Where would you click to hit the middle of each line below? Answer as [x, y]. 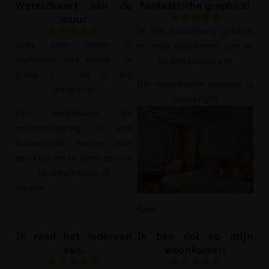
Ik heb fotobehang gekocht [195, 30]
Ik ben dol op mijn [195, 235]
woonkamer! [195, 249]
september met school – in [74, 59]
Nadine [30, 187]
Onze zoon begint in [74, 44]
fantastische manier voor [74, 142]
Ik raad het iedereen [74, 235]
